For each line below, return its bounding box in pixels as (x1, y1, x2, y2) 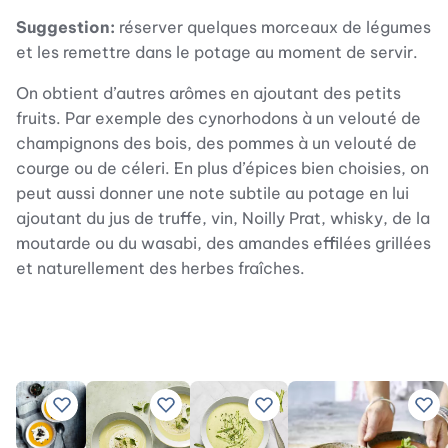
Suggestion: (16, 16, 115, 37)
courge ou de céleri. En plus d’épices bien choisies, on (16, 157, 429, 178)
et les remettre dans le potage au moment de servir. (16, 41, 418, 62)
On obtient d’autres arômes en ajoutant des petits (16, 82, 401, 103)
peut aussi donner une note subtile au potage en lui (16, 182, 409, 203)
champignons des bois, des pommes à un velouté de (16, 132, 417, 153)
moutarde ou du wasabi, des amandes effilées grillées (16, 232, 431, 253)
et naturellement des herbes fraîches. (16, 257, 305, 278)
